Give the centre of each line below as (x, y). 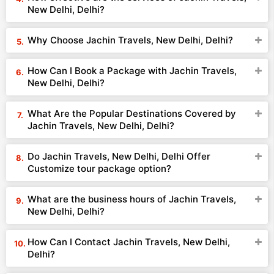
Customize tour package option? (99, 168)
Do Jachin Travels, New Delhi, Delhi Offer (119, 156)
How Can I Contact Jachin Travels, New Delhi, (129, 242)
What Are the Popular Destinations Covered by (132, 113)
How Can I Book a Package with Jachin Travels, (132, 71)
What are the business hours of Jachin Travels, (132, 199)
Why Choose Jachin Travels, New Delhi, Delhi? (130, 40)
